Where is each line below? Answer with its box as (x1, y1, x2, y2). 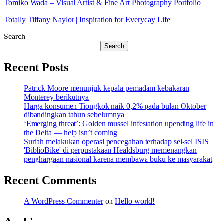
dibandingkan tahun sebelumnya (24, 110, 124, 119)
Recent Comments (4, 174, 96, 187)
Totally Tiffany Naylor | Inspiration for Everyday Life (4, 15, 170, 24)
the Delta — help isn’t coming (24, 128, 117, 137)
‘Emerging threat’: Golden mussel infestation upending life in (24, 119, 214, 128)
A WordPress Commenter (24, 197, 103, 206)
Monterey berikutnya (24, 93, 89, 102)
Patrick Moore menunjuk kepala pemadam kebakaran (24, 84, 189, 93)
